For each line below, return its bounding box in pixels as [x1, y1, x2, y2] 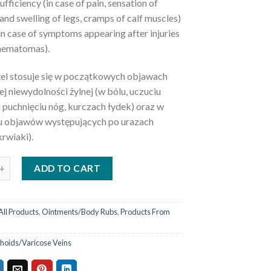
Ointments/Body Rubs [41, 207, 117, 217]
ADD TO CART [34, 162, 101, 174]
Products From [120, 207, 170, 217]
